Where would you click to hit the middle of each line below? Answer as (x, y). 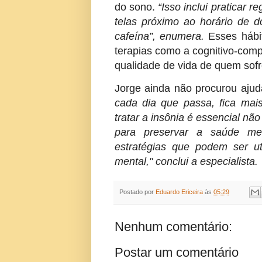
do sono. (136, 7)
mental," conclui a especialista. (186, 161)
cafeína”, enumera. (159, 37)
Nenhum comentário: (173, 226)
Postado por (137, 192)
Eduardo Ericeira (179, 192)
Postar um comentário (176, 252)
